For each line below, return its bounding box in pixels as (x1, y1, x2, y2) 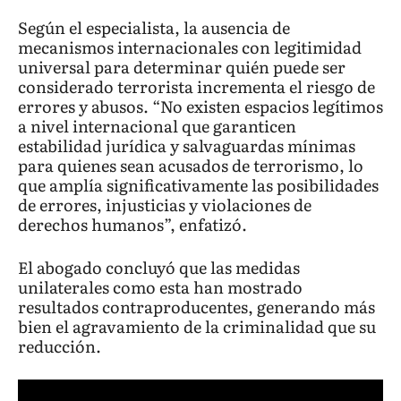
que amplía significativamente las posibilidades (18, 172, 379, 197)
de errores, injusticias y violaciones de (18, 192, 311, 217)
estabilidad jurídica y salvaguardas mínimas (18, 132, 355, 158)
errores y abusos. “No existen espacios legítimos (18, 93, 383, 118)
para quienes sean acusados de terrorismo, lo (18, 152, 363, 177)
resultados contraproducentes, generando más (18, 294, 375, 319)
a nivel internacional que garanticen (18, 113, 296, 138)
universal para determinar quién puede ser (18, 54, 346, 79)
